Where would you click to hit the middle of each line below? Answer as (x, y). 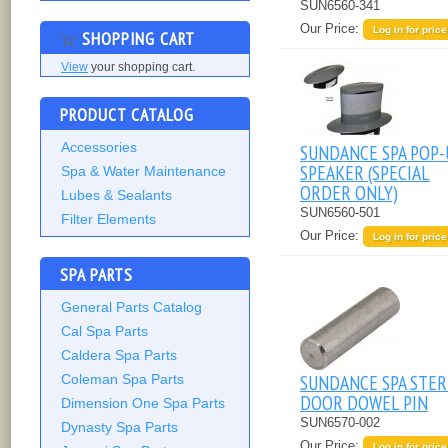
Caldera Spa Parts (119, 355)
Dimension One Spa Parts (143, 403)
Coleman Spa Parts (122, 379)
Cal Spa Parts (104, 331)
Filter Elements (108, 219)
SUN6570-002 (340, 422)
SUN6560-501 (340, 212)
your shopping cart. (141, 67)
